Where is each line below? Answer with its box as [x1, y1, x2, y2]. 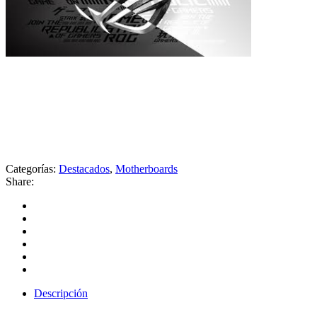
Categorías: [6, 162, 59, 175]
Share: [6, 175, 34, 188]
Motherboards [115, 162, 178, 175]
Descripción [34, 287, 88, 299]
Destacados [59, 162, 110, 175]
